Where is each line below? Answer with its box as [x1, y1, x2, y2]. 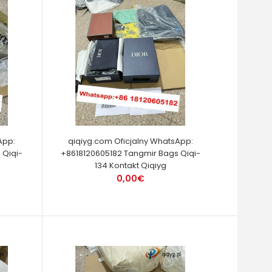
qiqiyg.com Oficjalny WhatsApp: [67, 135, 193, 147]
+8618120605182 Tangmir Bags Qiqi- [60, 148, 200, 159]
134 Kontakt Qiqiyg [94, 160, 166, 171]
